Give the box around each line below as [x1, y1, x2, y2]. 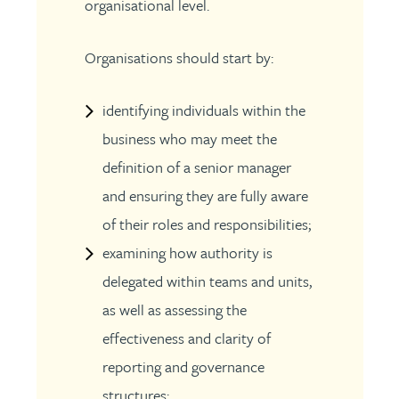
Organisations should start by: [84, 46, 273, 69]
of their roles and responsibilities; [102, 213, 311, 235]
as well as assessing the [102, 298, 247, 321]
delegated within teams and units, [102, 270, 312, 292]
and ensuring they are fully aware [102, 184, 308, 207]
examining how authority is [102, 241, 273, 264]
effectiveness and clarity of [102, 327, 271, 349]
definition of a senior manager [102, 156, 291, 178]
